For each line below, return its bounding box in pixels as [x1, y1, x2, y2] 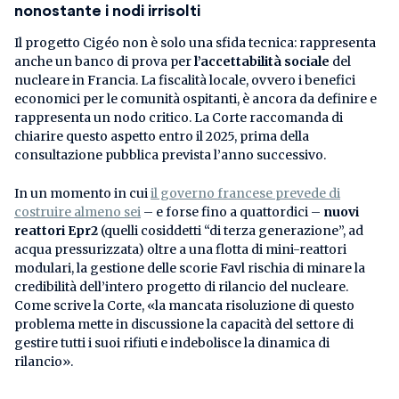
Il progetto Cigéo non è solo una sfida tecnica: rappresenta [14, 34, 376, 51]
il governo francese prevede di [151, 184, 340, 201]
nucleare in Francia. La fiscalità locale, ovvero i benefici [14, 71, 355, 88]
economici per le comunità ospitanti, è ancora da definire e [14, 90, 377, 107]
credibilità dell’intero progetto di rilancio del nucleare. [14, 278, 348, 295]
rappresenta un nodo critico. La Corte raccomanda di [14, 109, 343, 126]
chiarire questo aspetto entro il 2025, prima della [14, 127, 309, 144]
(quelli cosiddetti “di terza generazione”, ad [98, 222, 363, 239]
